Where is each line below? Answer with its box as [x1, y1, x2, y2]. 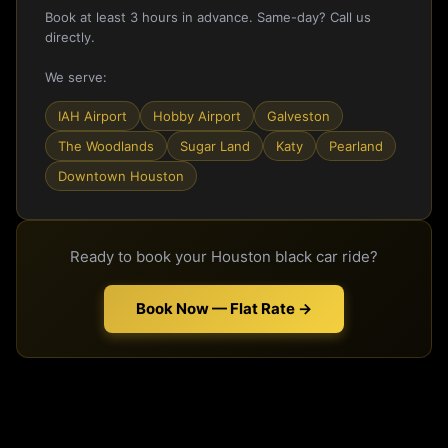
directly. [45, 28, 95, 45]
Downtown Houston [58, 167, 184, 184]
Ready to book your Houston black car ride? [70, 246, 378, 266]
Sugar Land [180, 137, 250, 154]
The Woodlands [58, 137, 154, 154]
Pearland [329, 137, 383, 154]
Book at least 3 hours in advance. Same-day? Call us [45, 8, 371, 25]
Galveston [267, 107, 330, 124]
